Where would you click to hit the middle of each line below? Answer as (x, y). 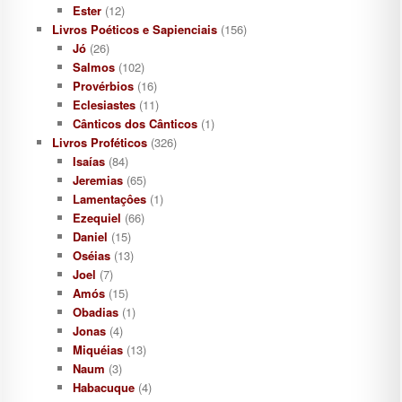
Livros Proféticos (100, 143)
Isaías (88, 162)
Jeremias (97, 180)
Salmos (93, 67)
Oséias (91, 256)
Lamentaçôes (109, 199)
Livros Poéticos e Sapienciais (135, 30)
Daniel (90, 237)
